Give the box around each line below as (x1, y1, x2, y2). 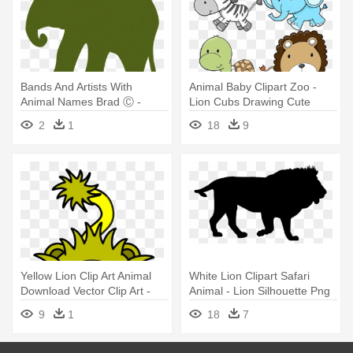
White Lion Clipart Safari (189, 269, 310, 283)
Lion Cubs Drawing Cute (189, 95, 310, 109)
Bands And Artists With (20, 80, 132, 94)
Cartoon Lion (20, 299, 85, 313)
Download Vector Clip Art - (20, 284, 150, 298)
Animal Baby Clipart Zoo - (189, 80, 317, 94)
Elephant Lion (20, 125, 89, 139)
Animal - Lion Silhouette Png (189, 284, 330, 298)
